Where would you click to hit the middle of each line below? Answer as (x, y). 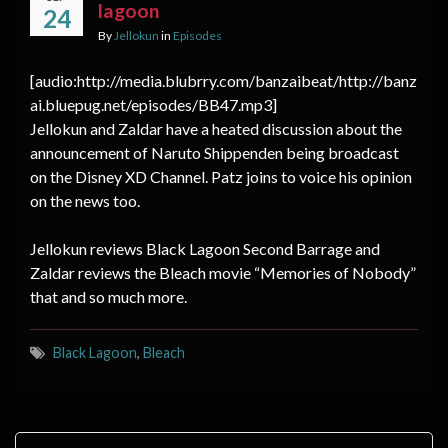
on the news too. (85, 200)
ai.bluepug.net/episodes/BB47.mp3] (153, 104)
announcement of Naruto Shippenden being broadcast (214, 152)
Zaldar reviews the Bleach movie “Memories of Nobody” (223, 272)
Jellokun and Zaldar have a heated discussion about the (216, 128)
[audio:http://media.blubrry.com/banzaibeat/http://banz (223, 80)
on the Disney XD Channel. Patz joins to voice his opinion (221, 176)
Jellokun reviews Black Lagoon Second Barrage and (205, 248)
